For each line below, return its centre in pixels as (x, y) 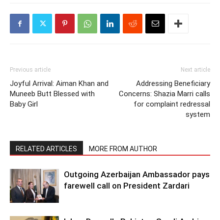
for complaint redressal (172, 104)
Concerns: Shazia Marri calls (165, 94)
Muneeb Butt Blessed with (52, 94)
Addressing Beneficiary (173, 84)
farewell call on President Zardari (127, 186)
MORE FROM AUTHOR (123, 149)
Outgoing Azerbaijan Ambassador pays (137, 175)
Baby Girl (24, 104)
